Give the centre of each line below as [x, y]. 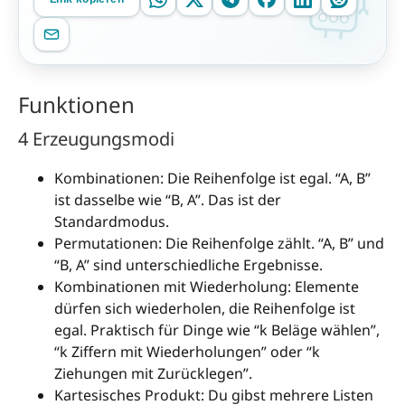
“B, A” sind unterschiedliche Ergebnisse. [188, 265]
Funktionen [76, 105]
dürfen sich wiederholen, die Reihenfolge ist [205, 309]
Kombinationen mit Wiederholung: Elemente [207, 287]
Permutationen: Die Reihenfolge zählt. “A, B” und [219, 244]
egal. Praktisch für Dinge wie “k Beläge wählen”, [217, 330]
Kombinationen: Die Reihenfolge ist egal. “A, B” [212, 179]
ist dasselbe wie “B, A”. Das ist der [168, 200]
